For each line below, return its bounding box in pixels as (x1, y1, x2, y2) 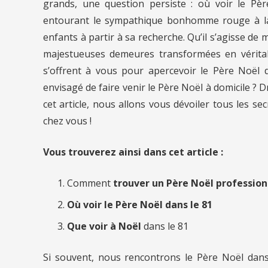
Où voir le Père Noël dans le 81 (67, 197, 212, 211)
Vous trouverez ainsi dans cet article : (43, 145, 223, 159)
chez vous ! (43, 114, 92, 127)
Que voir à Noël (67, 219, 141, 233)
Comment (67, 176, 113, 190)
